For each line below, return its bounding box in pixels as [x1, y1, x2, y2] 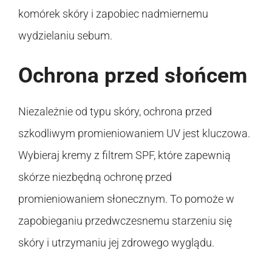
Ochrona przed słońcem [18, 63, 247, 88]
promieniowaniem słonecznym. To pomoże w [18, 192, 234, 205]
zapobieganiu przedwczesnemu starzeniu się [18, 214, 232, 227]
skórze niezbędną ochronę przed [18, 170, 172, 183]
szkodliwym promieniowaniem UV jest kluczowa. [18, 126, 250, 140]
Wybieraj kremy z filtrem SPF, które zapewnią [18, 148, 231, 161]
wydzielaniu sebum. [18, 29, 112, 42]
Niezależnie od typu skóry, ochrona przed [18, 104, 212, 118]
